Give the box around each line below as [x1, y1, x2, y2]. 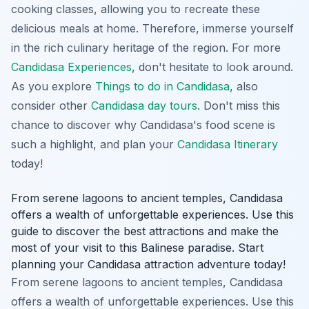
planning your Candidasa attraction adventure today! [11, 257, 286, 271]
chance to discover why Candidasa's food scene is [11, 118, 275, 132]
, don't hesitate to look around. [132, 60, 293, 74]
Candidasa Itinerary [177, 137, 278, 151]
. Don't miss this [197, 99, 280, 112]
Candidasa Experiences [11, 60, 132, 74]
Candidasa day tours [91, 99, 197, 112]
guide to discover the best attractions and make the [11, 224, 279, 238]
